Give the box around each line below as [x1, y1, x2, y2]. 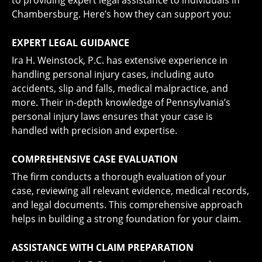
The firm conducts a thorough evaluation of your [12, 170, 226, 183]
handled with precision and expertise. [12, 124, 177, 137]
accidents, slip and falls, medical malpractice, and [12, 82, 228, 95]
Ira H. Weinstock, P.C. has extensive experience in [12, 54, 227, 67]
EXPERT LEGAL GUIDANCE [12, 36, 129, 49]
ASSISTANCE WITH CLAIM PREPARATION [12, 241, 194, 254]
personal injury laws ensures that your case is [12, 110, 213, 123]
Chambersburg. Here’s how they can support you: [12, 8, 231, 20]
